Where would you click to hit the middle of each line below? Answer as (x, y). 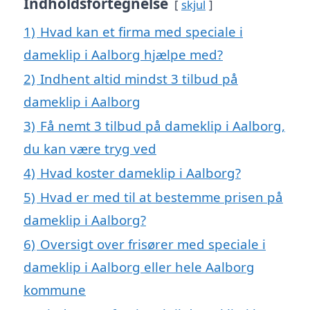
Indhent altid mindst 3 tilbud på (139, 79)
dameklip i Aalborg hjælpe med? (123, 55)
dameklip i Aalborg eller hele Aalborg (139, 267)
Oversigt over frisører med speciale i (153, 244)
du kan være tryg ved (90, 149)
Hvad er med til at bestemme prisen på (162, 197)
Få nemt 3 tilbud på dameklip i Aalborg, (163, 126)
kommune (55, 290)
